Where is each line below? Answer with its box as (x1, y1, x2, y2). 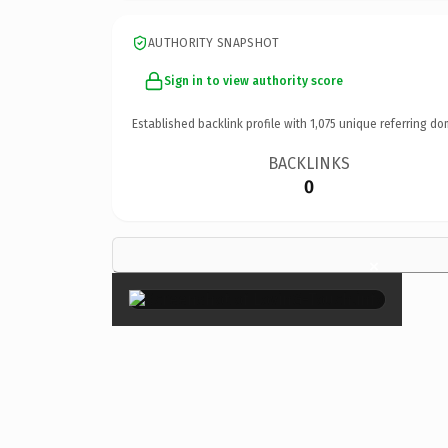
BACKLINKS (268, 153, 351, 173)
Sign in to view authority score (164, 73, 343, 88)
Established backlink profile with (132, 116, 310, 131)
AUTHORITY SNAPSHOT (148, 35, 280, 50)
